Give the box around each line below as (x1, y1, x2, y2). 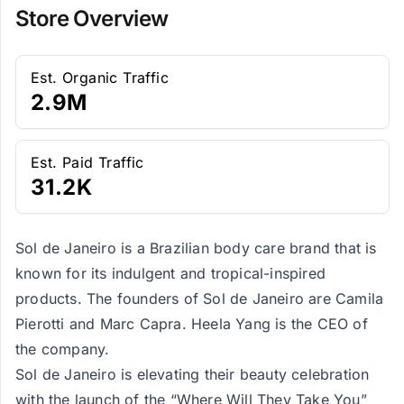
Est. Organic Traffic (31, 69, 169, 87)
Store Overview (15, 5, 169, 32)
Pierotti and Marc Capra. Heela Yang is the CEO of (15, 315, 368, 333)
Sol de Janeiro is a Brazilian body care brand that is (15, 239, 377, 257)
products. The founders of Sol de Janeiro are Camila (15, 289, 384, 308)
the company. (15, 340, 110, 358)
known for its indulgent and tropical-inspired (15, 264, 326, 282)
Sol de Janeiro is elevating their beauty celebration (15, 365, 370, 383)
